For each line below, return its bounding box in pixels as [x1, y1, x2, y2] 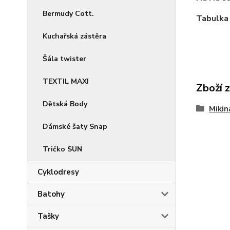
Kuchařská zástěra [43, 31, 106, 41]
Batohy [37, 189, 65, 199]
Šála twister [43, 54, 86, 64]
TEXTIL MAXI [43, 76, 89, 86]
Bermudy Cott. [43, 9, 94, 18]
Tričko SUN [43, 144, 82, 154]
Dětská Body [43, 99, 87, 109]
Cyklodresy [37, 167, 79, 177]
